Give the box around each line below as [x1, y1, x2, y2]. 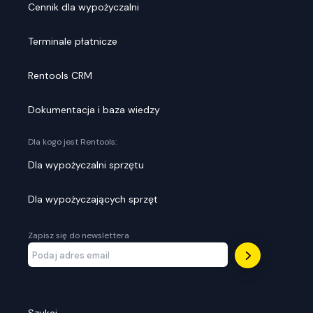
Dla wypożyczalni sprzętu [28, 159, 144, 172]
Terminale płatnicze [28, 35, 117, 48]
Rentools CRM [28, 69, 92, 82]
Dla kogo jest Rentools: [28, 136, 117, 148]
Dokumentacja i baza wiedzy [28, 103, 160, 117]
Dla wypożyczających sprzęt [28, 193, 158, 206]
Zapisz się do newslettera [28, 230, 129, 242]
